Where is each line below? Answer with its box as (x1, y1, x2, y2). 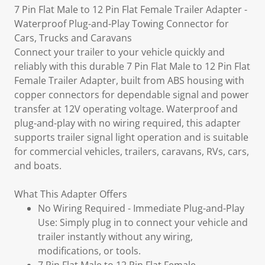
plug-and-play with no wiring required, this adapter (14, 117, 241, 130)
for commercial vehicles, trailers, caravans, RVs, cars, (14, 145, 249, 158)
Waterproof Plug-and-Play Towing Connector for (14, 17, 229, 30)
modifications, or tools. (38, 244, 141, 257)
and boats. (14, 159, 62, 172)
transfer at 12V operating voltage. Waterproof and (14, 102, 238, 115)
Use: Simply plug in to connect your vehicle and (38, 216, 248, 229)
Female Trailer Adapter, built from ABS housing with (14, 74, 244, 87)
